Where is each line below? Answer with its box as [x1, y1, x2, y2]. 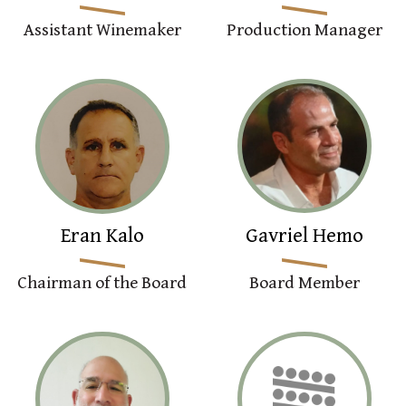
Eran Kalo [60, 224, 144, 247]
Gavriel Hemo [245, 224, 363, 247]
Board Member [248, 273, 360, 293]
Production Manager [226, 20, 382, 40]
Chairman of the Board [17, 273, 188, 293]
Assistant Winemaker [23, 20, 181, 40]
